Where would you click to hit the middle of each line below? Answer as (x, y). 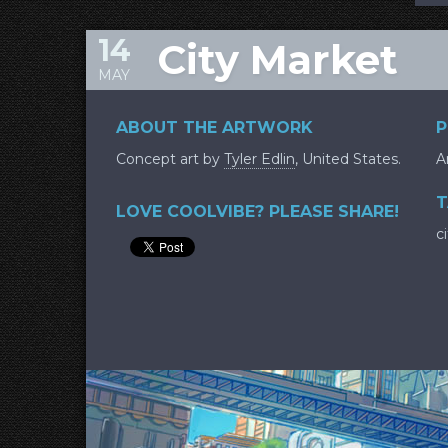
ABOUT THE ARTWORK (214, 127)
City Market (277, 59)
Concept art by (170, 159)
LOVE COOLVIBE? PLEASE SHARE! (257, 211)
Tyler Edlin (259, 159)
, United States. (348, 159)
